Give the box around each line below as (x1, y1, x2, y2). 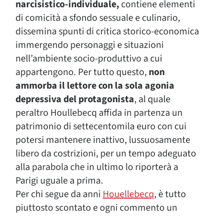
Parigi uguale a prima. (15, 174, 103, 187)
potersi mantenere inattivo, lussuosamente (15, 133, 190, 147)
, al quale (134, 93, 170, 106)
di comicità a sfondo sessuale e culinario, (15, 11, 180, 25)
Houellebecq (103, 187, 154, 201)
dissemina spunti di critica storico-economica (15, 25, 199, 38)
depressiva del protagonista (15, 93, 134, 106)
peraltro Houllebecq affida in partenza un (15, 106, 183, 120)
